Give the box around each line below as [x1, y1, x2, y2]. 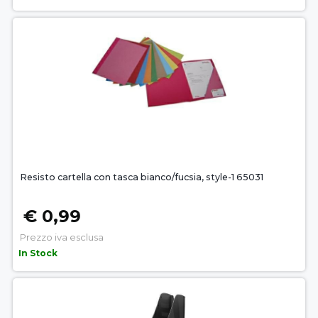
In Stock [18, 248, 57, 259]
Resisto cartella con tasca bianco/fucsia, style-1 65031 [20, 172, 263, 183]
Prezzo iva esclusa [20, 231, 104, 243]
